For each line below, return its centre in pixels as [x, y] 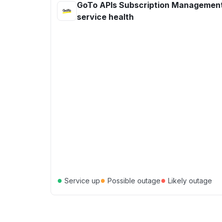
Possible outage [133, 180]
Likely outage [189, 180]
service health [105, 17]
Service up [81, 180]
